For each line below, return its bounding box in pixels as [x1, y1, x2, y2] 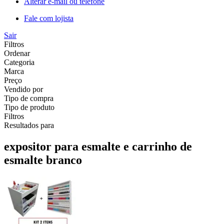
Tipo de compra [4, 93, 53, 102]
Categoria [4, 57, 34, 66]
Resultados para [4, 120, 54, 129]
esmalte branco [4, 153, 82, 166]
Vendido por [4, 84, 43, 93]
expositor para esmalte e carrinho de [4, 139, 192, 153]
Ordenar [4, 48, 30, 57]
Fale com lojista [24, 13, 73, 22]
